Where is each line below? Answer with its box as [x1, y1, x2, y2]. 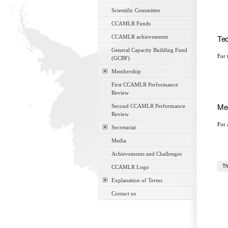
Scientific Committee [111, 7, 160, 13]
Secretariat [111, 124, 136, 130]
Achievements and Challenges [111, 151, 182, 157]
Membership [111, 68, 141, 74]
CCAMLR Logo [111, 164, 149, 170]
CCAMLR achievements [111, 34, 168, 40]
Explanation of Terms [111, 177, 162, 183]
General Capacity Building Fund [111, 47, 187, 53]
